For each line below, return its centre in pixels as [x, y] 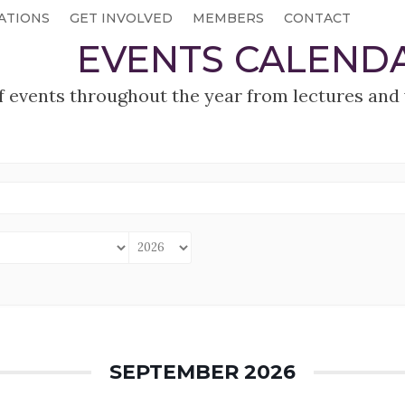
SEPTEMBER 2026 [202, 372]
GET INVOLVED [122, 18]
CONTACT [318, 18]
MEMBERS [229, 18]
